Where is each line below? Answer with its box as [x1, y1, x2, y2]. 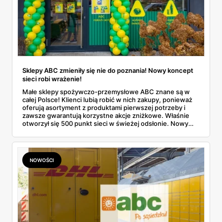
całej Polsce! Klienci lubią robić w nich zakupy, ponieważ [22, 96, 192, 104]
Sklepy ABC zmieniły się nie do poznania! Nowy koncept [22, 66, 193, 75]
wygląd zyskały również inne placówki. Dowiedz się [22, 127, 178, 136]
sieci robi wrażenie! [22, 75, 82, 83]
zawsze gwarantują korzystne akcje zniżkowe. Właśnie [22, 111, 189, 120]
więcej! [22, 135, 44, 144]
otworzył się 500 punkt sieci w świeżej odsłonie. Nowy [22, 119, 188, 128]
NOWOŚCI [30, 157, 54, 164]
